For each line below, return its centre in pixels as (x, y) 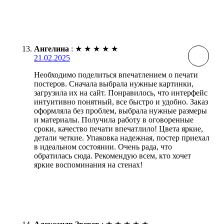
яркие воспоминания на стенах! (88, 164)
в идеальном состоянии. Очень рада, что (103, 146)
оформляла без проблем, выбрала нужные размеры (120, 110)
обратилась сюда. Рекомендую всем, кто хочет (112, 155)
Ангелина (51, 48)
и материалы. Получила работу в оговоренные (114, 119)
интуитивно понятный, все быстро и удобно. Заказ (121, 101)
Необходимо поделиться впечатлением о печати (116, 74)
